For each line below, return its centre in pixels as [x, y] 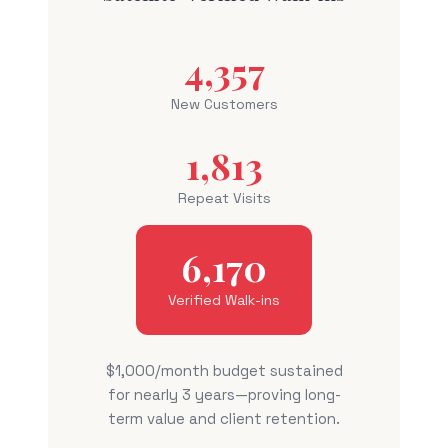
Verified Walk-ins [224, 300]
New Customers [224, 104]
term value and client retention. [224, 418]
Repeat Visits [224, 198]
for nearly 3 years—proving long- [224, 394]
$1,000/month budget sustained [224, 370]
